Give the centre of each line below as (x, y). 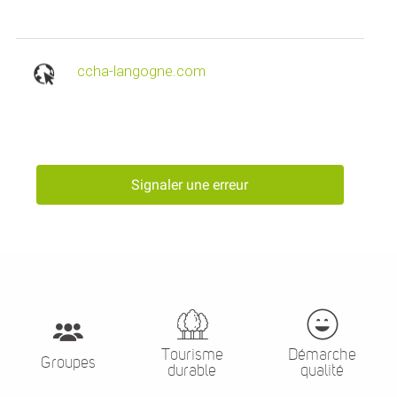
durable (192, 370)
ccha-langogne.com (141, 72)
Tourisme (192, 354)
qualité (323, 370)
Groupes (68, 362)
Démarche (323, 354)
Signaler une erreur (190, 185)
